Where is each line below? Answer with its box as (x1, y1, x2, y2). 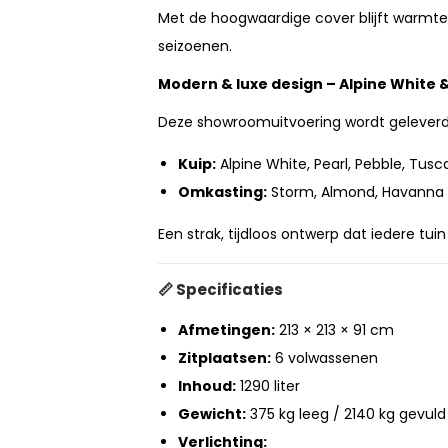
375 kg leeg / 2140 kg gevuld (246, 404, 446, 425)
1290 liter (236, 376, 300, 397)
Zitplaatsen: (178, 348, 271, 369)
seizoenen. (158, 36, 236, 57)
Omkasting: (178, 182, 267, 203)
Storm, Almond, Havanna (267, 182, 444, 203)
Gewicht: (178, 404, 246, 425)
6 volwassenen (271, 348, 378, 369)
